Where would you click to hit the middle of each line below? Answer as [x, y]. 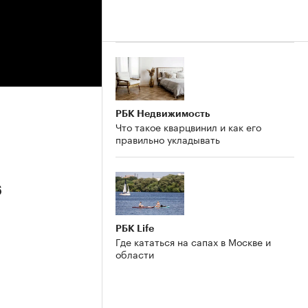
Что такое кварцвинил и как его [188, 126]
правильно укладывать [168, 139]
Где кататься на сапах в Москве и [193, 241]
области [135, 253]
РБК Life [135, 228]
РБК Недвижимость [163, 113]
